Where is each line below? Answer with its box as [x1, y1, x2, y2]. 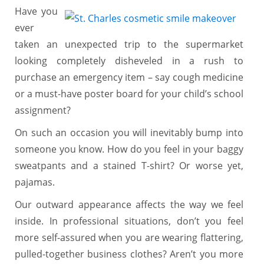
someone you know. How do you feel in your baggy [15, 142, 243, 156]
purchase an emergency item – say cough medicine [15, 70, 243, 84]
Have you [15, 4, 58, 18]
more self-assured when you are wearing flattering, [15, 230, 243, 244]
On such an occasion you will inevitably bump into [15, 126, 243, 139]
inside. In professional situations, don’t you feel [15, 214, 243, 227]
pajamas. [15, 175, 55, 189]
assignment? [15, 103, 71, 117]
